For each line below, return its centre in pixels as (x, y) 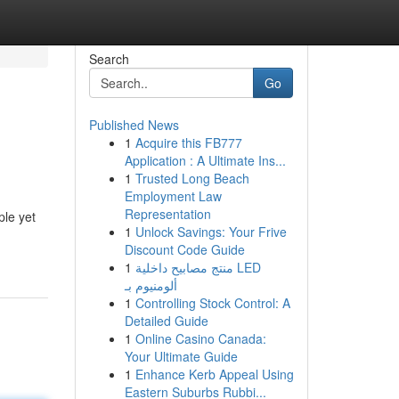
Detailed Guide (166, 321)
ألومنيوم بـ (151, 285)
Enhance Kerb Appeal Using (214, 374)
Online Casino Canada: (200, 338)
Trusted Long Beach (192, 178)
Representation (167, 214)
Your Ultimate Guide (181, 356)
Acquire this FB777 (188, 142)
